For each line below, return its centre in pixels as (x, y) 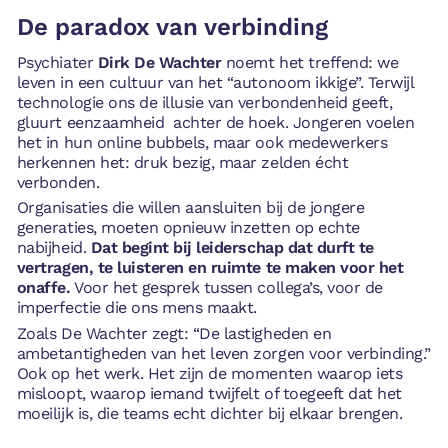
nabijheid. (53, 248)
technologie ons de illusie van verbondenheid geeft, (204, 102)
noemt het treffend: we (310, 62)
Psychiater (57, 62)
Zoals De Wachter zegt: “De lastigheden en (174, 333)
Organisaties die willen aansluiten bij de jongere (190, 208)
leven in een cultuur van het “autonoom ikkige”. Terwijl (215, 82)
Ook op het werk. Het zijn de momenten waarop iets (209, 373)
